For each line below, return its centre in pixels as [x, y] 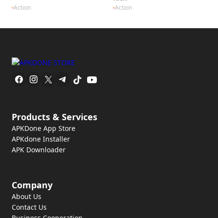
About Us [27, 196]
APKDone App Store [44, 128]
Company [32, 185]
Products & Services [54, 117]
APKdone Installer [41, 139]
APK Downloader [39, 150]
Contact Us [29, 207]
